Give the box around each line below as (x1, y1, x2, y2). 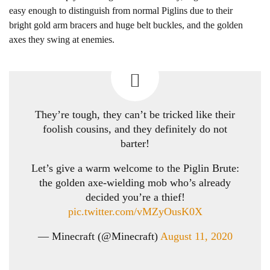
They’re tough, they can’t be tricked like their (35, 108, 235, 121)
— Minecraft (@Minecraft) (37, 230, 160, 242)
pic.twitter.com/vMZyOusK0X (67, 206, 202, 218)
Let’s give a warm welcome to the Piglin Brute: (31, 162, 239, 174)
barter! (121, 137, 149, 149)
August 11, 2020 (160, 230, 233, 242)
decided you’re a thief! (85, 191, 185, 203)
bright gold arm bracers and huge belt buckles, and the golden (9, 20, 243, 30)
